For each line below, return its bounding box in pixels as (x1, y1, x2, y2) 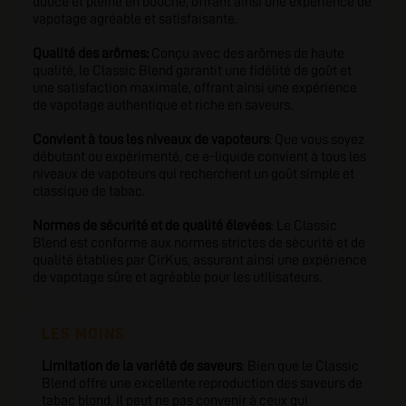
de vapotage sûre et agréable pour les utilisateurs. (33, 270, 322, 285)
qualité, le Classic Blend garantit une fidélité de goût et (33, 63, 352, 78)
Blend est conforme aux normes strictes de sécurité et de (33, 236, 365, 250)
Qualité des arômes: (33, 46, 149, 61)
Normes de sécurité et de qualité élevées (33, 218, 271, 233)
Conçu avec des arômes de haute (149, 46, 344, 61)
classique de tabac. (33, 184, 145, 198)
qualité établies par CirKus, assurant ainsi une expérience (33, 253, 367, 267)
